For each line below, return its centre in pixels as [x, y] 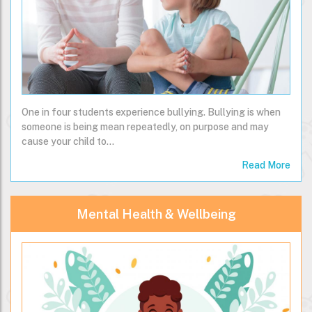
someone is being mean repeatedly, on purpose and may [145, 127]
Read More [266, 165]
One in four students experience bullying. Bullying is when [151, 112]
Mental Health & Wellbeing [156, 214]
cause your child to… [68, 142]
